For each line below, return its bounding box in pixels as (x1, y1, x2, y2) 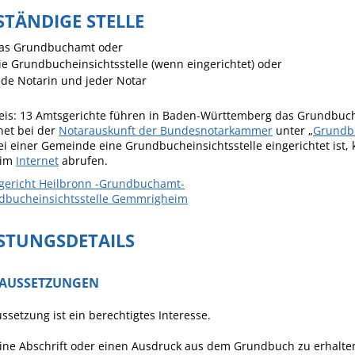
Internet (16, 153, 59, 168)
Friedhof (189, 35, 234, 50)
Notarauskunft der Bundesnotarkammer (59, 123, 273, 138)
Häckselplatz (189, 7, 256, 22)
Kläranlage (189, 63, 246, 78)
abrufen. (59, 153, 108, 168)
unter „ (273, 123, 313, 138)
